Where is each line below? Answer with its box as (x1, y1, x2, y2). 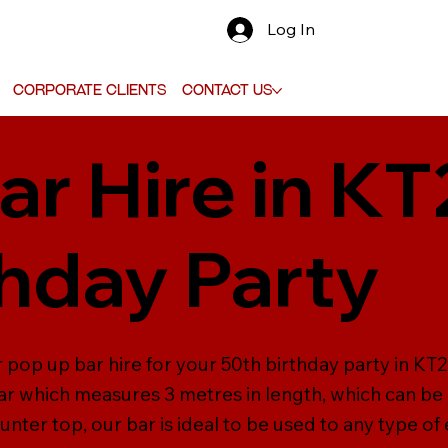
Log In (267, 19, 316, 40)
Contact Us (181, 81, 272, 98)
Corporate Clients (12, 81, 166, 98)
